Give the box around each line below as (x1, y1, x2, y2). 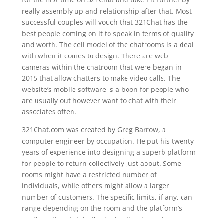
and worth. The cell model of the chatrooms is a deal (21, 40, 194, 49)
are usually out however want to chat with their (21, 96, 176, 105)
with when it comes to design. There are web (21, 51, 168, 60)
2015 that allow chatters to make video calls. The (21, 73, 180, 83)
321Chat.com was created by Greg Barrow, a (21, 125, 166, 134)
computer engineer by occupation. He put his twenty (21, 136, 194, 145)
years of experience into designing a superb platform (21, 147, 196, 157)
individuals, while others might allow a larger (21, 181, 169, 190)
